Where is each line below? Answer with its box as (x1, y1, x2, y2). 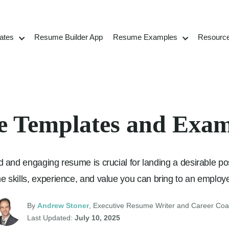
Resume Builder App (34, 32, 103, 41)
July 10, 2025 (75, 214, 120, 222)
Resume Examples (112, 32, 177, 41)
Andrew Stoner (37, 201, 89, 210)
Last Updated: (27, 214, 75, 222)
